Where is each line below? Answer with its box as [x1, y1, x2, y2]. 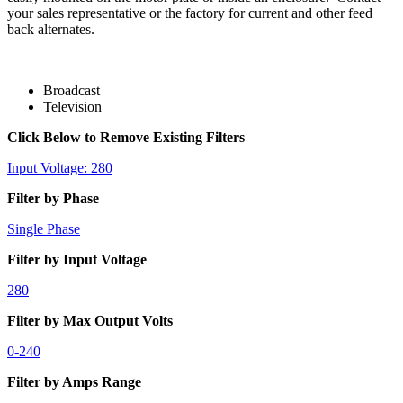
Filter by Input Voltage [7, 251, 147, 267]
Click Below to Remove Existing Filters [7, 129, 245, 145]
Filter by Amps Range [7, 373, 141, 390]
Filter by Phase [7, 190, 99, 206]
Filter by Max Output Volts [7, 312, 173, 328]
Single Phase [7, 220, 80, 237]
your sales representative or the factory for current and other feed [7, 4, 372, 21]
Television [43, 98, 102, 114]
